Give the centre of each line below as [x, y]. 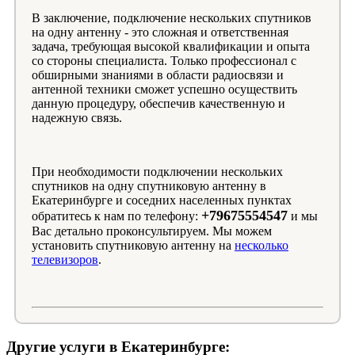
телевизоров [65, 259]
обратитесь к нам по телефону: [116, 216]
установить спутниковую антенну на [133, 245]
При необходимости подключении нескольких [157, 171]
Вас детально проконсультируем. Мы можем [152, 231]
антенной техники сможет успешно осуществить [164, 89]
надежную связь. [77, 117]
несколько [261, 245]
